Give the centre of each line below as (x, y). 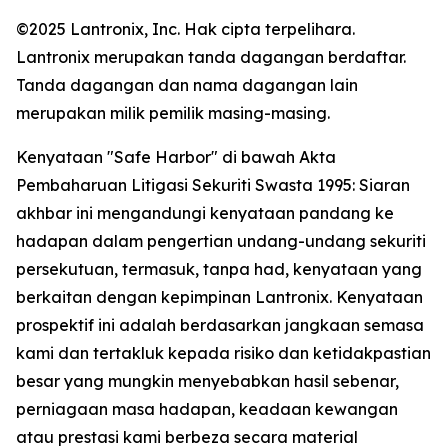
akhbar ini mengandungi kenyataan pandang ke (205, 212)
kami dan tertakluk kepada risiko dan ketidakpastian (223, 352)
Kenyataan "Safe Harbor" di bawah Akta (176, 156)
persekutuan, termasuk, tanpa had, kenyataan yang (219, 268)
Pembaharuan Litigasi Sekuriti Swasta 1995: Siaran (213, 184)
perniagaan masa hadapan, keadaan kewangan (207, 408)
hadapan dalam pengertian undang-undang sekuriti (221, 240)
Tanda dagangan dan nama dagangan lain (187, 84)
